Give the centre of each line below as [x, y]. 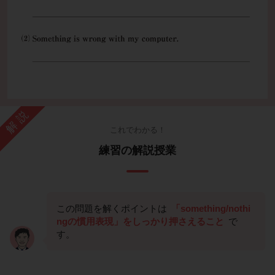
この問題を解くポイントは [113, 208]
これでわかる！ [137, 130]
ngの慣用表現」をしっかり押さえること [140, 221]
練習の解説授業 [137, 150]
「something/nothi [211, 208]
